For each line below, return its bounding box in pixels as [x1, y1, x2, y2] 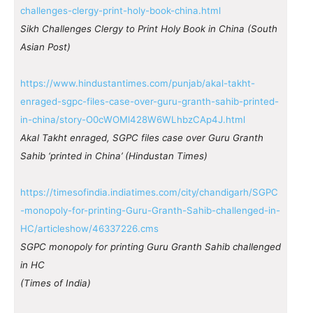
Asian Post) [20, 41, 71, 52]
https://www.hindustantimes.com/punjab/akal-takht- [20, 77, 255, 89]
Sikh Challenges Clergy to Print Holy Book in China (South [20, 22, 277, 34]
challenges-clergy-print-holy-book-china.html [20, 4, 221, 16]
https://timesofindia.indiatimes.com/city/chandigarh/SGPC [20, 186, 278, 198]
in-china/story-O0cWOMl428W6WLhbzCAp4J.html [20, 113, 245, 125]
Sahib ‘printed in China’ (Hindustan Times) [20, 150, 208, 161]
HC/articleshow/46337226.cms [20, 222, 159, 234]
